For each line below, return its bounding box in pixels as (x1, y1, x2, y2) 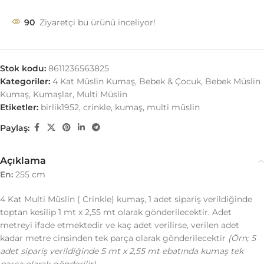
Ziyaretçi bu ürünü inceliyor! (39, 17, 156, 28)
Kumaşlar (33, 89, 72, 100)
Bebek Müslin (205, 76, 260, 87)
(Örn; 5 (228, 233, 256, 243)
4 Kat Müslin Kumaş (52, 76, 135, 87)
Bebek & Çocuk (139, 76, 201, 87)
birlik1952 (41, 102, 79, 113)
